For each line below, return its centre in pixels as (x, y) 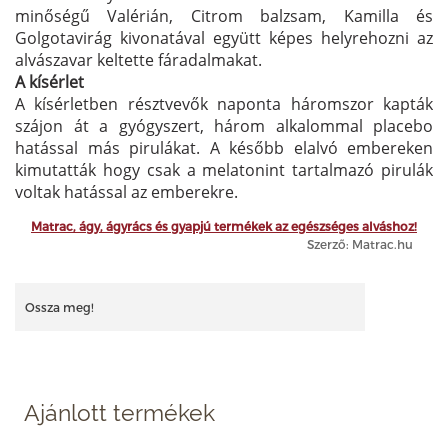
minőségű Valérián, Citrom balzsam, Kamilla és (224, 15)
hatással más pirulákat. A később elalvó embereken (224, 147)
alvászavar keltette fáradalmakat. (138, 59)
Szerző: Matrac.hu (360, 243)
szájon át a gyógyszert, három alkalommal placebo (224, 125)
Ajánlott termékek (119, 412)
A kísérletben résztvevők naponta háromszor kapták (224, 103)
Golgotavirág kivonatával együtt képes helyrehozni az (224, 37)
